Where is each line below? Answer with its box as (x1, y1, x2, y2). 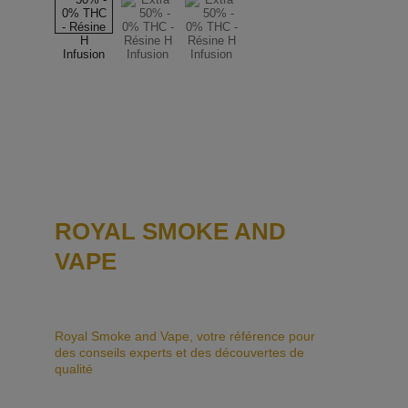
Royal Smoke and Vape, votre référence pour (55, 329, 319, 343)
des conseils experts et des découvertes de (55, 345, 308, 360)
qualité (55, 362, 93, 376)
